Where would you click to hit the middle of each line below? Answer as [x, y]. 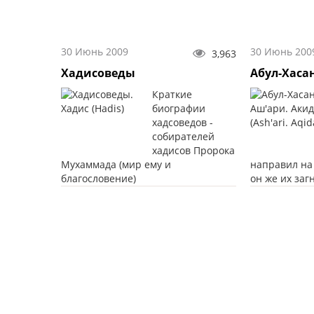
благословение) [98, 179]
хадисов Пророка [193, 151]
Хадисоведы [98, 73]
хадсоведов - [183, 123]
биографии [179, 109]
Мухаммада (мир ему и [116, 165]
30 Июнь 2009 [95, 52]
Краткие [172, 95]
